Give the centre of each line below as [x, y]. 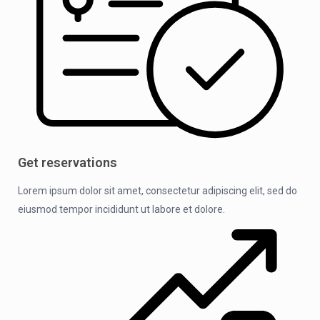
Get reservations [67, 162]
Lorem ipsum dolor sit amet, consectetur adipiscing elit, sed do [157, 190]
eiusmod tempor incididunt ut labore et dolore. [121, 209]
